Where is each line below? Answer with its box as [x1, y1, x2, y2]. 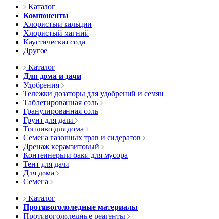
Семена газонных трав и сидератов [23, 133, 141, 142]
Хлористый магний [23, 29, 89, 37]
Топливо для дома [23, 125, 84, 133]
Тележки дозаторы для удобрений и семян [23, 89, 164, 98]
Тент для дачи [23, 160, 69, 168]
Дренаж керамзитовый [23, 142, 99, 151]
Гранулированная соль [23, 107, 98, 115]
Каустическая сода [23, 38, 85, 46]
